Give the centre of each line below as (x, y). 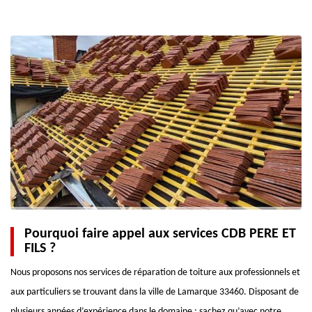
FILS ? (40, 249)
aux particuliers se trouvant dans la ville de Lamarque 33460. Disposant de (155, 292)
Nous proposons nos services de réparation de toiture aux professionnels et (155, 273)
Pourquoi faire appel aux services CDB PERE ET (160, 234)
